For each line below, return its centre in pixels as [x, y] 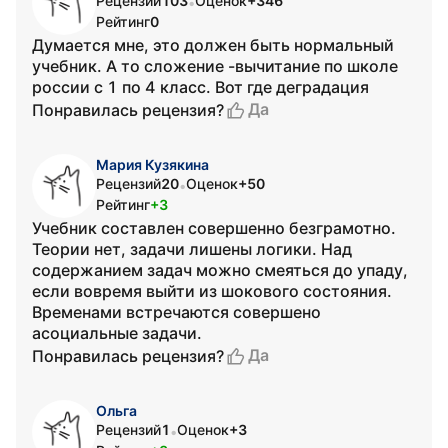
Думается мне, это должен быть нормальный [213, 45]
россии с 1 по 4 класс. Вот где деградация [200, 87]
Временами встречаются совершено [176, 312]
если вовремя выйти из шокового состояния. [212, 291]
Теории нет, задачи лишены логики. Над [192, 249]
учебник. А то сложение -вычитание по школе [215, 66]
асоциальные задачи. [117, 333]
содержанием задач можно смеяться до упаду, [220, 270]
